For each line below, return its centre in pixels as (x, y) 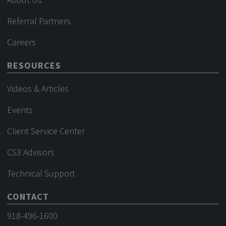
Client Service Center (46, 131)
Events (20, 109)
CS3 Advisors (31, 152)
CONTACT (28, 196)
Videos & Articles (38, 88)
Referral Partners (39, 21)
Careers (22, 42)
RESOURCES (34, 65)
